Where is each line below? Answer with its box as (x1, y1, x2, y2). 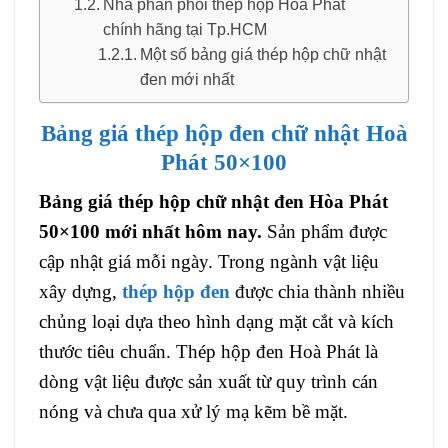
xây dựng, (39, 280, 122, 302)
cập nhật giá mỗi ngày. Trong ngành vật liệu (39, 250, 379, 272)
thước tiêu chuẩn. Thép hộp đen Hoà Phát (39, 340, 360, 362)
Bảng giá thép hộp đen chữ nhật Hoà (40, 120, 408, 146)
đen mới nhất (140, 71, 235, 88)
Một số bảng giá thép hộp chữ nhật (140, 46, 387, 63)
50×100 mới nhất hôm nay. (39, 220, 262, 242)
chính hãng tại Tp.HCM (103, 21, 268, 38)
